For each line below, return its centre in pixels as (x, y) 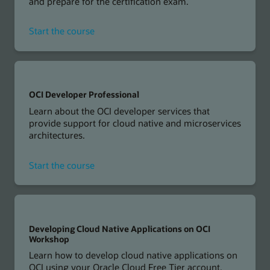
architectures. (57, 135)
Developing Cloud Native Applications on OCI (119, 228)
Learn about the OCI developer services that (119, 111)
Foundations (120, 55)
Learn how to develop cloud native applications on (133, 255)
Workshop (49, 239)
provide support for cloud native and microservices (135, 123)
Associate (113, 67)
